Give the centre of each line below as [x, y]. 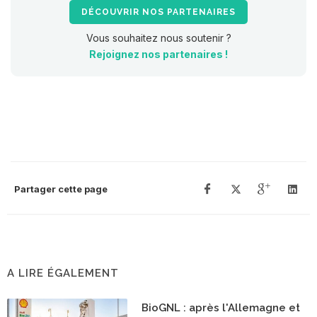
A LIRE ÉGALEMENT [63, 273]
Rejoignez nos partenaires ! [158, 54]
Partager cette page [61, 189]
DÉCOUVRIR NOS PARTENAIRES [158, 12]
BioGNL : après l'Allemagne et [221, 307]
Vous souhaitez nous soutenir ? [158, 38]
